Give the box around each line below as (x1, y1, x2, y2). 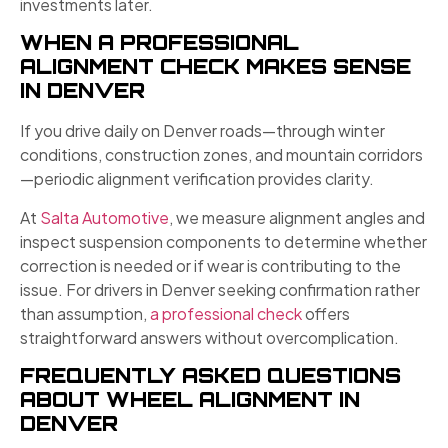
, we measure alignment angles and (169, 206, 425, 228)
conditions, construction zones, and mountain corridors (20, 144, 423, 166)
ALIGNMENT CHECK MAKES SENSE (20, 54, 411, 80)
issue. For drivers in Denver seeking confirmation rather (20, 278, 420, 300)
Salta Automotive (40, 206, 169, 228)
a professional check (150, 302, 302, 324)
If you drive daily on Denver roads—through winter (20, 120, 385, 142)
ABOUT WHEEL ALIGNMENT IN (20, 386, 360, 412)
